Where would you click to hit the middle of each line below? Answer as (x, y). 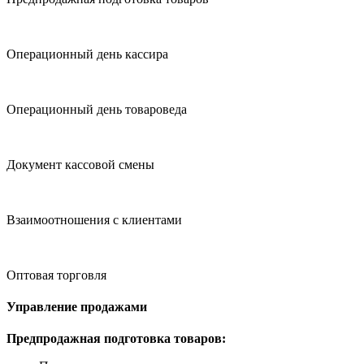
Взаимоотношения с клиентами (94, 219)
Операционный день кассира (87, 54)
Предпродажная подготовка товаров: (116, 339)
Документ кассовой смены (80, 164)
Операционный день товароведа (97, 109)
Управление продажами (77, 307)
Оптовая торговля (56, 275)
